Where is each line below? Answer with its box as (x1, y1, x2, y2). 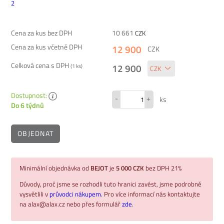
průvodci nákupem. (49, 189, 104, 199)
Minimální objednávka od (19, 162, 90, 173)
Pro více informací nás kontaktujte (104, 189, 200, 199)
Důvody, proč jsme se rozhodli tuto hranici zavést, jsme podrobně (19, 179, 201, 189)
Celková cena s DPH (11, 60, 70, 70)
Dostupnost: (11, 90, 48, 100)
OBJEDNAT (17, 127, 54, 139)
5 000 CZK (116, 162, 144, 173)
